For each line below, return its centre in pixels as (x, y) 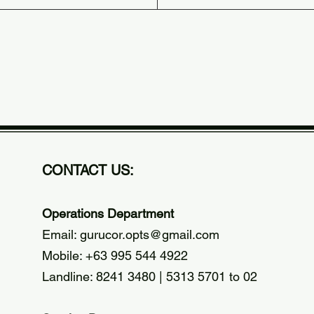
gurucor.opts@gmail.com (149, 234)
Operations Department (108, 213)
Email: (61, 234)
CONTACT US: (88, 170)
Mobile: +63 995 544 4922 (115, 255)
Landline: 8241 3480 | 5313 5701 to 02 (149, 276)
